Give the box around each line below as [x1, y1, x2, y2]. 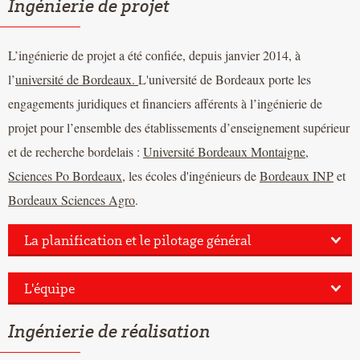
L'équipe [24, 279, 75, 297]
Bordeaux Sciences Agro [8, 190, 135, 208]
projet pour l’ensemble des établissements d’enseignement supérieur [8, 118, 350, 136]
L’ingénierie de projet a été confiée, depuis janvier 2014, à [8, 46, 301, 63]
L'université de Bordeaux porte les [138, 70, 311, 88]
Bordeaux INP [260, 166, 333, 184]
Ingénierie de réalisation [8, 322, 211, 342]
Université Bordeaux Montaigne [143, 142, 305, 160]
